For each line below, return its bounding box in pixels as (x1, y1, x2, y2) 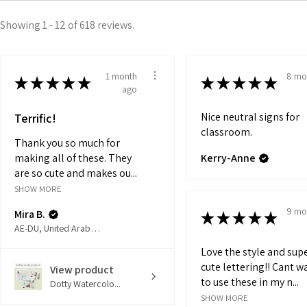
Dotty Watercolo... (50, 277, 121, 290)
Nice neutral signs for (201, 110, 299, 125)
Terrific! (14, 110, 56, 127)
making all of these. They (14, 150, 132, 165)
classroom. (201, 125, 252, 140)
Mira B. (14, 206, 45, 221)
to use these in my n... (201, 275, 299, 290)
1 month (106, 70, 137, 83)
